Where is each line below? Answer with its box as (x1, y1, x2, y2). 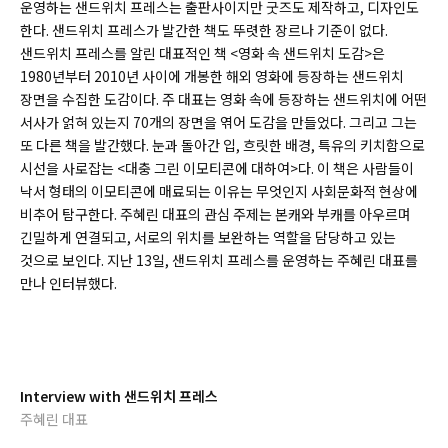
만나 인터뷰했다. (20, 273, 117, 293)
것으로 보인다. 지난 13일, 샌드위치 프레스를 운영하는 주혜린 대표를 (20, 250, 418, 270)
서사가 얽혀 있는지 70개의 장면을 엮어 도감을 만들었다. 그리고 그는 (20, 112, 417, 132)
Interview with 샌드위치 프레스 (20, 386, 218, 406)
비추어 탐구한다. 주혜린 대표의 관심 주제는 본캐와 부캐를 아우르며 (20, 204, 411, 224)
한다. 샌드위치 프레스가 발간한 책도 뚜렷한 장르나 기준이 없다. (20, 20, 388, 40)
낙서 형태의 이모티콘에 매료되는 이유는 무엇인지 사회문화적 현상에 (20, 181, 418, 201)
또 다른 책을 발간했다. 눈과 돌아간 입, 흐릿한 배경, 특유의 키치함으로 (20, 135, 425, 155)
